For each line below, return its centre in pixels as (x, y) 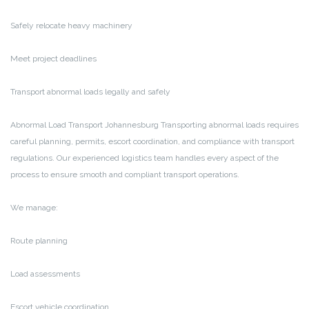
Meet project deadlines (53, 58)
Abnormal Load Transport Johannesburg (84, 124)
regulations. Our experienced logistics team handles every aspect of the (144, 158)
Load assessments (45, 273)
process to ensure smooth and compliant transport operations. (125, 174)
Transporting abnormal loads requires (229, 124)
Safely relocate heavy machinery (71, 25)
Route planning (39, 240)
